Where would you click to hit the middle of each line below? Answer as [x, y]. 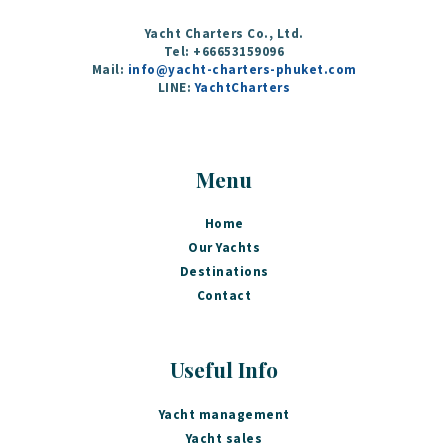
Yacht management [224, 414]
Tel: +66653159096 [224, 51]
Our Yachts [224, 248]
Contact [224, 296]
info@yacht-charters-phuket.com [242, 69]
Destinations [224, 272]
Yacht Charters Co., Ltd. [224, 33]
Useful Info [224, 369]
